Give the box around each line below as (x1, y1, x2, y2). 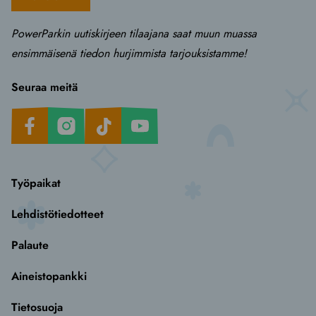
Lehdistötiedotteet (11, 206, 104, 223)
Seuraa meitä (11, 79, 78, 96)
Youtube (121, 105, 162, 122)
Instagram (47, 105, 97, 122)
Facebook (11, 105, 61, 122)
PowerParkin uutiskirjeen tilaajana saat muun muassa (11, 25, 257, 42)
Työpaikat (11, 175, 61, 192)
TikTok (84, 105, 117, 122)
